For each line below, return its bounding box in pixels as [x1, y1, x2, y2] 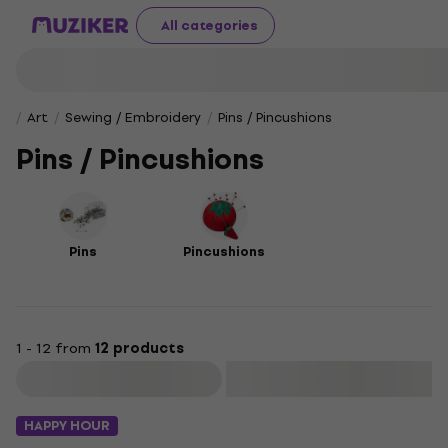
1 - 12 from [16, 337, 95, 360]
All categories [161, 14, 258, 36]
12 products [95, 337, 184, 360]
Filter [104, 368, 138, 390]
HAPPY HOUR [24, 415, 110, 436]
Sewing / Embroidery [65, 107, 201, 128]
